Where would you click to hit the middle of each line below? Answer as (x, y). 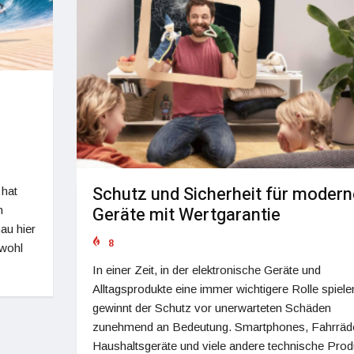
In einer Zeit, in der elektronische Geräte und (206, 269)
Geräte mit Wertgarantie (186, 215)
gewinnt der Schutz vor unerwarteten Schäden (211, 307)
